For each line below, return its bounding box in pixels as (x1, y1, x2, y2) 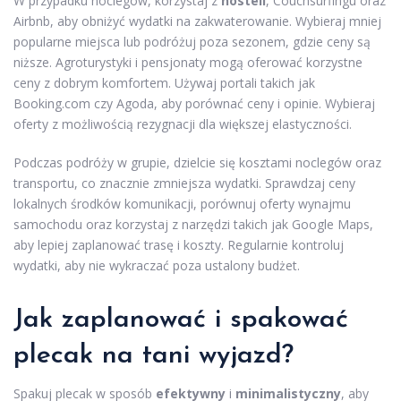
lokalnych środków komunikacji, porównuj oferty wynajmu (13, 195, 351, 212)
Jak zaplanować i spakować (13, 306, 348, 334)
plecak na (13, 342, 142, 370)
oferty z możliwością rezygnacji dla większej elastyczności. (13, 115, 352, 132)
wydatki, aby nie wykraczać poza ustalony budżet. (13, 257, 300, 274)
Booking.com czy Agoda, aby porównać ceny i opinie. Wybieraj (13, 95, 375, 112)
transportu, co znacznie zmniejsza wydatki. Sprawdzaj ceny (13, 175, 355, 192)
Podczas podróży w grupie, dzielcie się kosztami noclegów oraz (13, 154, 381, 171)
